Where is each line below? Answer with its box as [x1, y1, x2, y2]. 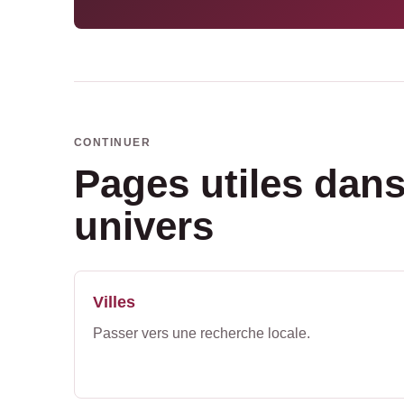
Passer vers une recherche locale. [93, 325, 310, 341]
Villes [93, 292, 135, 311]
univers [74, 203, 214, 248]
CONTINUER [74, 135, 151, 149]
